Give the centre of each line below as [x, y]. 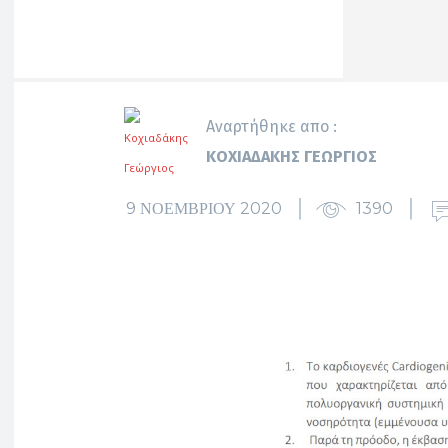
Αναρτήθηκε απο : [271, 126]
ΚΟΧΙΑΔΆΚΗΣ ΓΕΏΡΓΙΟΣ [291, 156]
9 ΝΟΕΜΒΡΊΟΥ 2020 [204, 208]
